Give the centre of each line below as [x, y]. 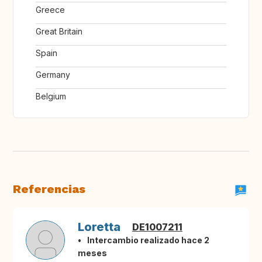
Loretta [99, 227]
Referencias [49, 189]
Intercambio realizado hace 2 [148, 240]
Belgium [51, 96]
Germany [53, 75]
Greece [50, 10]
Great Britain [59, 32]
